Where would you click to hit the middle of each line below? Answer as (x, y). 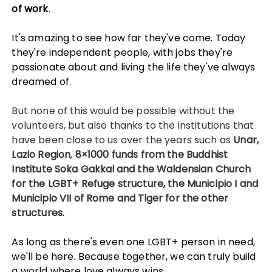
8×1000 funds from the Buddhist (151, 155)
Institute (33, 169)
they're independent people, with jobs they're (122, 53)
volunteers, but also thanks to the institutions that (133, 125)
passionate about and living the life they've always (134, 67)
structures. (38, 213)
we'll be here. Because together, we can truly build (134, 257)
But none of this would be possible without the (123, 111)
